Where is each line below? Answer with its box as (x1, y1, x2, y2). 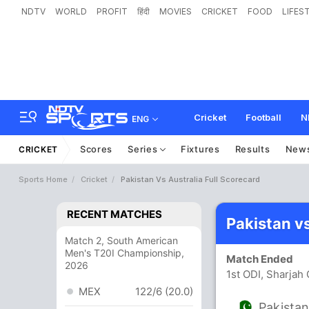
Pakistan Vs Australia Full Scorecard (121, 175, 260, 184)
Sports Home (19, 175, 68, 184)
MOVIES (159, 6, 192, 17)
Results (235, 143, 270, 154)
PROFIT (97, 6, 128, 17)
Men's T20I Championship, (65, 247, 184, 259)
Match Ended (226, 252, 299, 266)
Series (128, 143, 161, 154)
